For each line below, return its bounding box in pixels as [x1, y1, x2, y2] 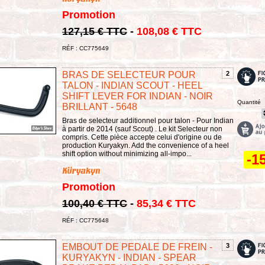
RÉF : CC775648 [62, 216, 109, 224]
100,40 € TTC [62, 197, 127, 209]
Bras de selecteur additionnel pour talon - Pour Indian [62, 117, 234, 125]
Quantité [237, 99, 261, 106]
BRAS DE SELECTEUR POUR [62, 70, 196, 80]
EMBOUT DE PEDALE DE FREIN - [62, 241, 212, 252]
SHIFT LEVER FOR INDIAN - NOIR [62, 91, 213, 102]
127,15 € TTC [62, 25, 127, 38]
